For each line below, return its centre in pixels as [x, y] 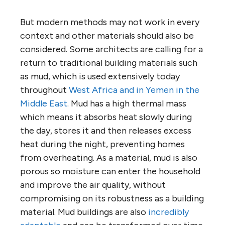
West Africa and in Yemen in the [134, 90]
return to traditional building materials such [109, 63]
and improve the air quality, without [93, 185]
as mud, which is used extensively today [100, 77]
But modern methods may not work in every [110, 22]
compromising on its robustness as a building [112, 199]
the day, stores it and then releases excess [106, 131]
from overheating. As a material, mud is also [109, 158]
